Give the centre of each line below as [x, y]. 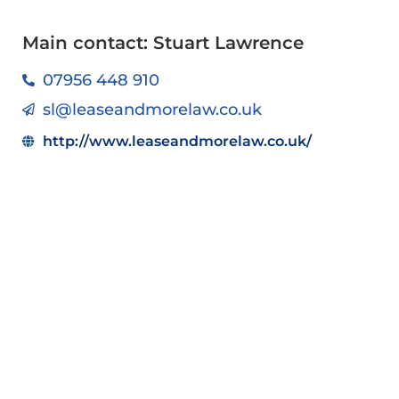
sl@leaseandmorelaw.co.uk [152, 110]
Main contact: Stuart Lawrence [163, 43]
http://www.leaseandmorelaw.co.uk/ [177, 142]
